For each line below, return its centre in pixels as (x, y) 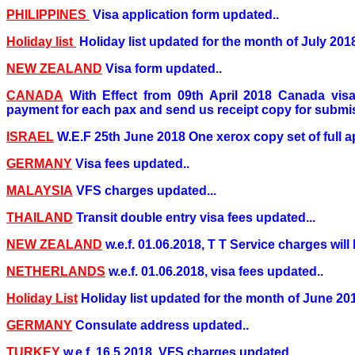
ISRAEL (30, 136)
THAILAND (40, 217)
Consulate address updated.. (162, 325)
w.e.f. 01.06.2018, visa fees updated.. (216, 271)
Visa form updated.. (164, 68)
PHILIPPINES (48, 14)
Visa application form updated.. (186, 14)
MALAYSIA (40, 190)
